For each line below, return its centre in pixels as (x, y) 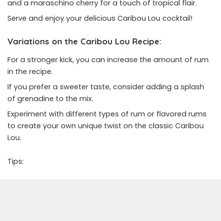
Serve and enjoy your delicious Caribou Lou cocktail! (100, 18)
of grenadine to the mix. (50, 98)
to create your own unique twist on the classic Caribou (106, 126)
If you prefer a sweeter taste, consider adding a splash (106, 87)
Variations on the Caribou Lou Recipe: (84, 41)
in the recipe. (30, 71)
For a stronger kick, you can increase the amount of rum (108, 59)
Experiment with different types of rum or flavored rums (107, 114)
